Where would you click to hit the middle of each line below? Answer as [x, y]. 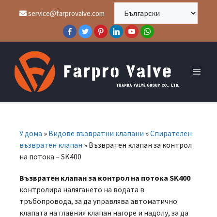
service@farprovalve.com [66, 13]
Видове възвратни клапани [96, 133]
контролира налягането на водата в [82, 189]
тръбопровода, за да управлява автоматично [98, 201]
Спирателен [171, 133]
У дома [31, 133]
